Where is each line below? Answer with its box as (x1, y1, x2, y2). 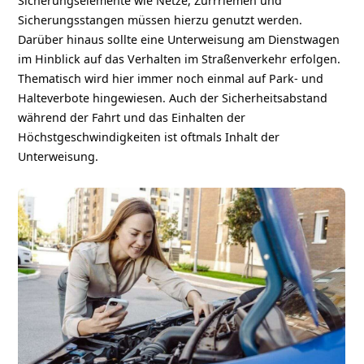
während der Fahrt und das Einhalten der (18, 109, 246, 125)
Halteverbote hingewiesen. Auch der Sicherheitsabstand (18, 89, 328, 106)
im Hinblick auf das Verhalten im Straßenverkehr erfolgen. (18, 50, 341, 67)
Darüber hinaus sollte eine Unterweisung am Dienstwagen (18, 31, 340, 47)
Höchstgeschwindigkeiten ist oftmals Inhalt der (18, 128, 280, 145)
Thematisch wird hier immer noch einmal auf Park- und (18, 70, 324, 86)
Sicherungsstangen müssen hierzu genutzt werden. (18, 11, 303, 28)
